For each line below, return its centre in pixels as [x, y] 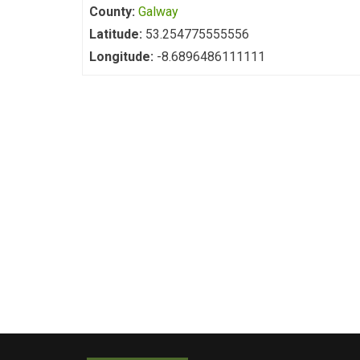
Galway [158, 12]
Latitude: [117, 34]
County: [114, 12]
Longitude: [123, 57]
